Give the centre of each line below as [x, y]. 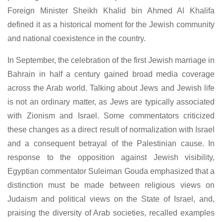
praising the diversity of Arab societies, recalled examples [111, 213]
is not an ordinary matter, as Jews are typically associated [111, 102]
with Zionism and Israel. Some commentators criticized [111, 115]
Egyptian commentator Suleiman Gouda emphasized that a [111, 171]
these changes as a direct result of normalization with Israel [111, 129]
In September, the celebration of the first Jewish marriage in [111, 60]
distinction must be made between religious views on [111, 185]
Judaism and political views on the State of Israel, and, [111, 199]
